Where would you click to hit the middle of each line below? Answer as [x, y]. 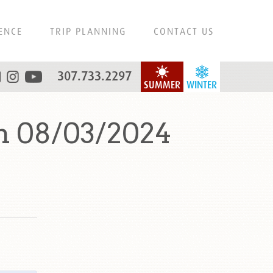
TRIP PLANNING [88, 31]
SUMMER [162, 85]
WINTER [202, 85]
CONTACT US [184, 31]
